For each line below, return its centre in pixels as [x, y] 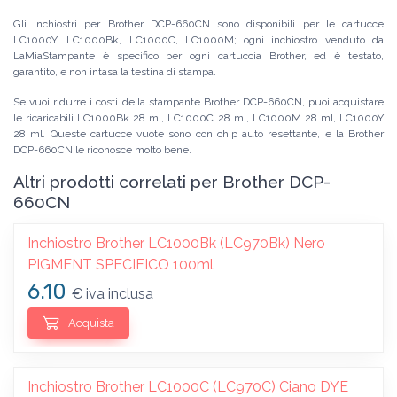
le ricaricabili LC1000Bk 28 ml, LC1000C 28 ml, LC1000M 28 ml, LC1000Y [198, 118]
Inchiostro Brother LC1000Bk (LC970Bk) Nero [176, 244]
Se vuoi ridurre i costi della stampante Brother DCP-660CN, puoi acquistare [198, 102]
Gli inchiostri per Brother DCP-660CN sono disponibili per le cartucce [198, 24]
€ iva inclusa [113, 294]
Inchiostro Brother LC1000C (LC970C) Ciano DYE [188, 386]
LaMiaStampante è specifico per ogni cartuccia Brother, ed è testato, [198, 56]
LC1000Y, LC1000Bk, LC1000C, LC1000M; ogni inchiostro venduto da [198, 40]
